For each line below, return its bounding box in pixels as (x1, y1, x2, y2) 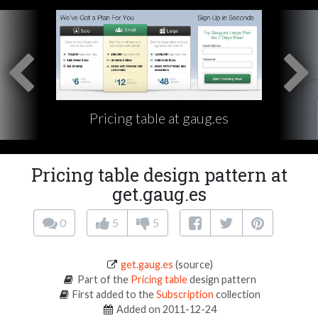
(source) (172, 258, 213, 271)
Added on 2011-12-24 (114, 303, 217, 316)
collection (214, 288, 261, 301)
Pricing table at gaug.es (89, 109, 229, 127)
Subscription (156, 288, 214, 301)
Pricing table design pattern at (31, 163, 287, 187)
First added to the (70, 288, 157, 301)
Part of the (75, 273, 131, 286)
